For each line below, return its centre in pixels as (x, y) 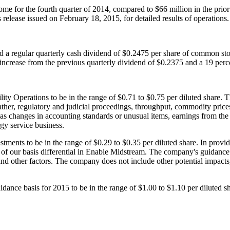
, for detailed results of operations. (174, 18)
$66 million (174, 9)
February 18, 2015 (90, 18)
